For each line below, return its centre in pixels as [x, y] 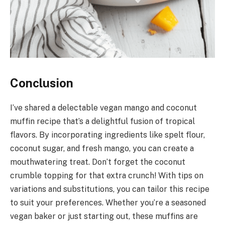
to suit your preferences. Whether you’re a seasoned [108, 202]
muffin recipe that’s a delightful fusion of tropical [102, 121]
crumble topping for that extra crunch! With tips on [107, 175]
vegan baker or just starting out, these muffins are [104, 216]
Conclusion [42, 83]
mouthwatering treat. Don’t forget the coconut [98, 162]
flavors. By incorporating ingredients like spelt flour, [107, 135]
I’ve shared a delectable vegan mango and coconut [103, 107]
